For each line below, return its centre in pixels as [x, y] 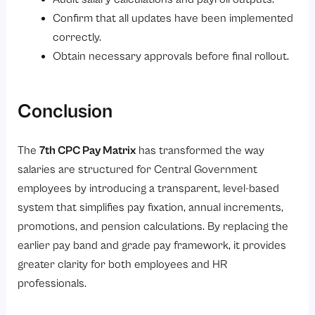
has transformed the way [200, 150]
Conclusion [65, 112]
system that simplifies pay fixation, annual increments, [151, 207]
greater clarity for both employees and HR [123, 264]
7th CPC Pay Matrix [88, 150]
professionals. [52, 283]
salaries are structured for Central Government [138, 169]
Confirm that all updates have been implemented [173, 19]
